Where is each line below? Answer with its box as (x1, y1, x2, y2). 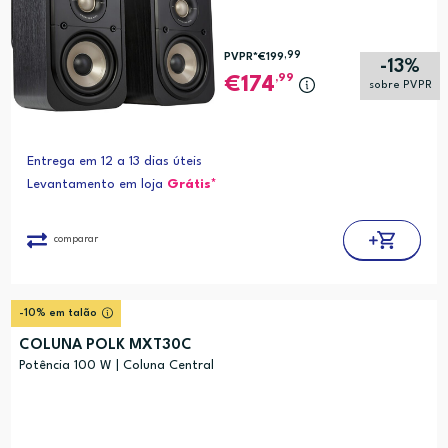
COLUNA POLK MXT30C (18, 338, 192, 354)
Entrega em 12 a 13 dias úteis (26, 155, 202, 169)
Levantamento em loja (26, 178, 167, 192)
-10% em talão (18, 308, 97, 320)
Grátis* (166, 178, 217, 192)
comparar (53, 234, 98, 245)
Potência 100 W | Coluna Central (18, 359, 214, 373)
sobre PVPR (368, 80, 432, 92)
